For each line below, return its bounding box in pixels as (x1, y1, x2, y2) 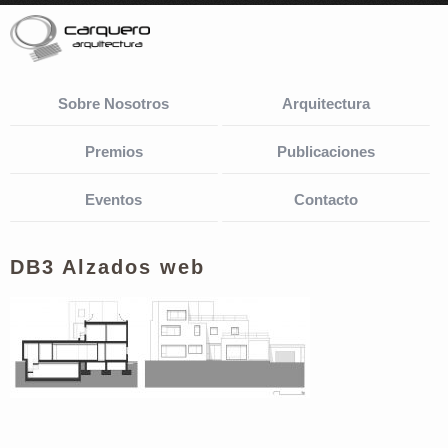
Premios (84, 142, 143, 160)
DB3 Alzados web (10, 255, 205, 278)
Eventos (85, 190, 143, 208)
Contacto (293, 190, 358, 208)
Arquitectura (281, 94, 370, 112)
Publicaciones (276, 142, 375, 160)
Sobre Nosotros (58, 94, 170, 112)
